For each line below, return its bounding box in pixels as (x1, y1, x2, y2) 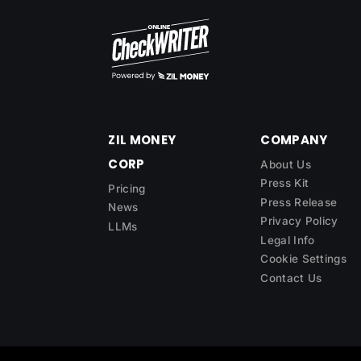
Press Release (260, 195, 338, 209)
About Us (260, 157, 311, 171)
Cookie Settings (260, 252, 346, 266)
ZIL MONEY (108, 131, 176, 148)
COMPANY (260, 131, 328, 148)
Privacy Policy (260, 214, 338, 228)
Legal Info (260, 233, 315, 247)
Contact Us (260, 271, 322, 284)
